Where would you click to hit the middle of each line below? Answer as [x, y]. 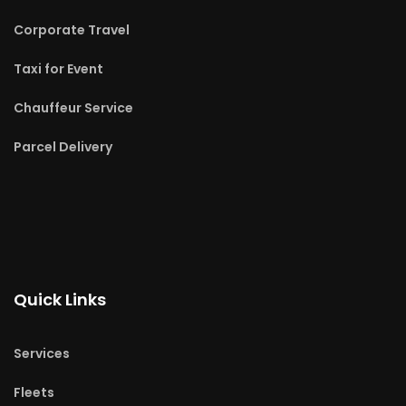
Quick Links [60, 300]
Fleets [34, 393]
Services [42, 354]
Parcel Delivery [63, 147]
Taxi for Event [58, 69]
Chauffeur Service [73, 108]
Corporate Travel [72, 30]
